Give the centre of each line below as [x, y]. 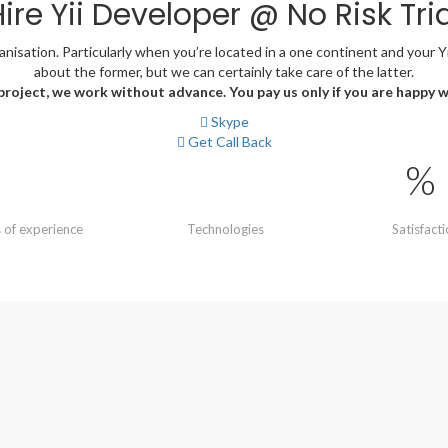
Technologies [225, 229]
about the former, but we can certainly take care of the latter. [224, 71]
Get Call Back [228, 141]
